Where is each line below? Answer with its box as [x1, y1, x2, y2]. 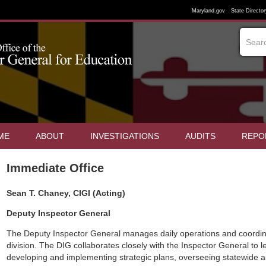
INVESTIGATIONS [90, 131, 159, 141]
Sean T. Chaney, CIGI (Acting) [7, 188, 126, 198]
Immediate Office [7, 161, 104, 175]
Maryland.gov [192, 7, 225, 14]
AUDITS [185, 131, 216, 141]
